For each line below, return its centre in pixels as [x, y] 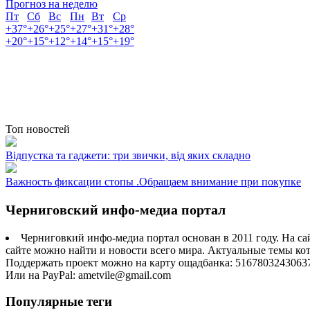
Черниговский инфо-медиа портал [116, 209]
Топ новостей [38, 129]
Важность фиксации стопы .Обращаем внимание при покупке [153, 181]
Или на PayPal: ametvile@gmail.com [88, 275]
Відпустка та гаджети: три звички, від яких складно [128, 155]
